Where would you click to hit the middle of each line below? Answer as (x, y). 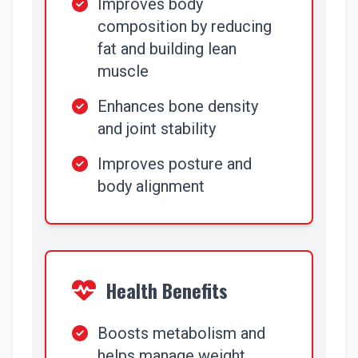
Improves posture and (175, 164)
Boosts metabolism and (181, 333)
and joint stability (157, 129)
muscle (123, 71)
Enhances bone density (178, 106)
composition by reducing (185, 26)
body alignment (151, 186)
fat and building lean (167, 49)
